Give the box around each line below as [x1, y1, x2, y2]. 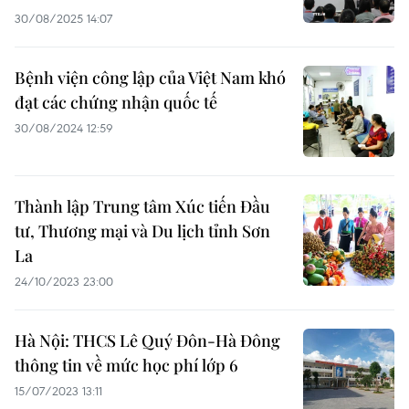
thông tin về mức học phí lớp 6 [15, 354, 238, 376]
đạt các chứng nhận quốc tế [15, 91, 217, 113]
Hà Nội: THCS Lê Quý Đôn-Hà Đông [15, 330, 280, 351]
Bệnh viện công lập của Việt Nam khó [15, 67, 286, 89]
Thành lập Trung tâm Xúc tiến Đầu [15, 195, 270, 217]
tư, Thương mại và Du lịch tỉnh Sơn [15, 220, 270, 242]
